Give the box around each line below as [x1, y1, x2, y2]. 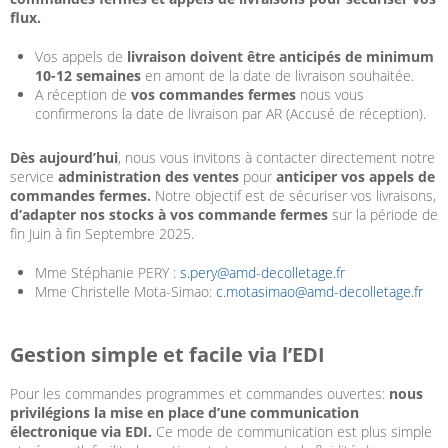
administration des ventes [58, 167, 243, 187]
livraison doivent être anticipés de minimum [127, 47, 434, 67]
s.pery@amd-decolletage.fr [180, 263, 345, 283]
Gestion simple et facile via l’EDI [10, 341, 325, 369]
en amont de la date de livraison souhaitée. [141, 66, 414, 86]
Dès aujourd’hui [10, 148, 118, 168]
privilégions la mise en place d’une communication [10, 403, 359, 423]
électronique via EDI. [10, 422, 156, 442]
